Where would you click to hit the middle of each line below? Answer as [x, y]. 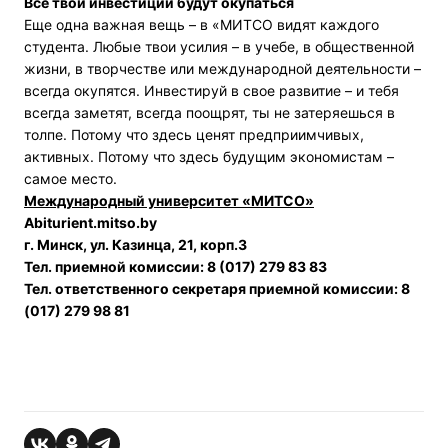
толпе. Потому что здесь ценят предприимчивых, [194, 134]
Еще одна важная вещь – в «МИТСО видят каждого [201, 24]
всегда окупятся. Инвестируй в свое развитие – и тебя [211, 90]
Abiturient [58, 222]
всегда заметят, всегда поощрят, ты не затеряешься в [209, 112]
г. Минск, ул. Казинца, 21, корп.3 [135, 244]
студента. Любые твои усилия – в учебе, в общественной [219, 46]
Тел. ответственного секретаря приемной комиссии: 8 [217, 288]
